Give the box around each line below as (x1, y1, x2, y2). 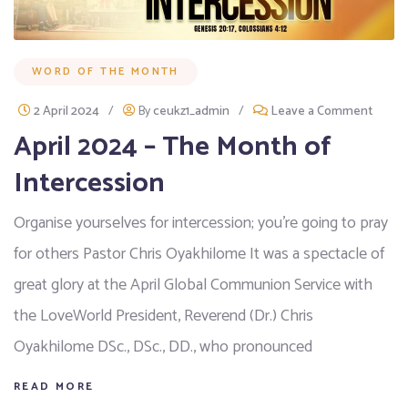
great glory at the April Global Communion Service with (14, 271, 372, 300)
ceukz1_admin (153, 101, 229, 123)
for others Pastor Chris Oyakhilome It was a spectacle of (14, 240, 384, 269)
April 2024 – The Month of (14, 125, 331, 170)
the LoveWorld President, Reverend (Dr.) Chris (14, 302, 313, 331)
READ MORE (14, 378, 95, 396)
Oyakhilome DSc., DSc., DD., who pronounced (14, 333, 312, 362)
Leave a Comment (270, 101, 372, 123)
